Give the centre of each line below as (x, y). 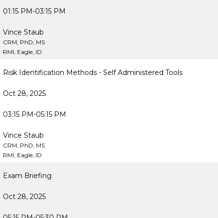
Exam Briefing (27, 176)
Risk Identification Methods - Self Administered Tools (93, 73)
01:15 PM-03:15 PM (34, 11)
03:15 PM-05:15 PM (35, 114)
